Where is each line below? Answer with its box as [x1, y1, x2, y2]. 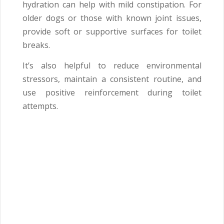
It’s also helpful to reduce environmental [22, 60, 201, 71]
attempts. [22, 100, 58, 112]
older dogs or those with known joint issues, [22, 12, 201, 24]
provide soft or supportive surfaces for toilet [22, 26, 201, 37]
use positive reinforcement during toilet [22, 87, 201, 98]
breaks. [22, 39, 50, 51]
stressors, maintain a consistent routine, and [22, 73, 201, 85]
